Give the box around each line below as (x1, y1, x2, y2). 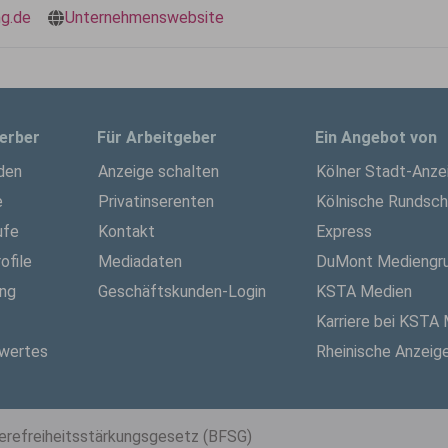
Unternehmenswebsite (65, 8, 224, 27)
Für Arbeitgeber (97, 128, 217, 147)
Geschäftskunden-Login (98, 282, 266, 301)
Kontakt (98, 222, 155, 241)
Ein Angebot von (315, 128, 437, 147)
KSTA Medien (316, 282, 412, 301)
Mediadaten (98, 252, 182, 271)
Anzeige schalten (98, 162, 219, 181)
